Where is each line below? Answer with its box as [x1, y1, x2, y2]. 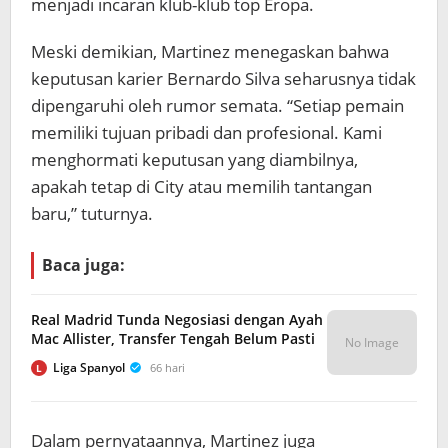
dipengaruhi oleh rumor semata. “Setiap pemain [31, 94, 404, 117]
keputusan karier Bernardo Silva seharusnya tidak [31, 67, 416, 90]
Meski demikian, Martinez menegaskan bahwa [31, 40, 389, 63]
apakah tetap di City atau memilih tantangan [31, 175, 372, 198]
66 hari [150, 360, 185, 375]
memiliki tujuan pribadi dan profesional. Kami [31, 121, 382, 144]
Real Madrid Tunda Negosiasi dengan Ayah [31, 310, 323, 329]
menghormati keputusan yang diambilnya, [31, 148, 358, 171]
